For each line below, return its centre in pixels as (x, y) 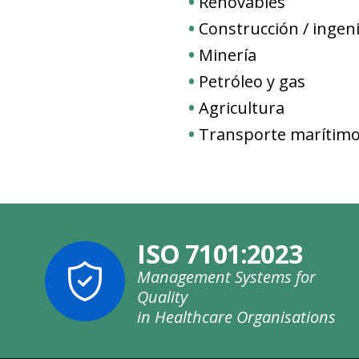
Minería (228, 55)
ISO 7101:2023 (220, 254)
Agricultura (242, 108)
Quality (163, 297)
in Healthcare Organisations (237, 317)
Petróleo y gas (252, 81)
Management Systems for (227, 277)
